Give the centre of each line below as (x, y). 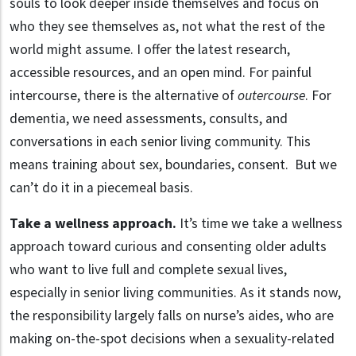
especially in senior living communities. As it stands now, (175, 293)
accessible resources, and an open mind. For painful (161, 73)
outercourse (271, 96)
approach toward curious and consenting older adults (168, 247)
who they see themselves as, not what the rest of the (167, 27)
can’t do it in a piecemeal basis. (101, 188)
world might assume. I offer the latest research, (150, 50)
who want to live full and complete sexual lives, (148, 270)
